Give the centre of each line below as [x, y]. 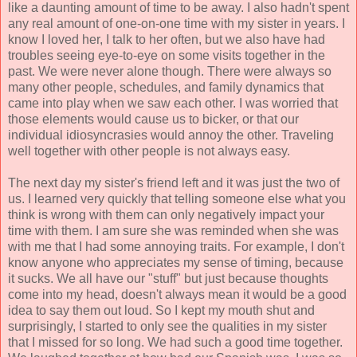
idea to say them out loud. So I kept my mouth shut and [161, 311]
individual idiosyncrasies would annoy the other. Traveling [171, 135]
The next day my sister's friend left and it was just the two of [174, 183]
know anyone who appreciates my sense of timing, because [176, 263]
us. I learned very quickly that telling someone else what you [177, 199]
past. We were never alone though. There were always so [170, 72]
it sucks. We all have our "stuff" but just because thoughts [168, 279]
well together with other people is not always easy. [149, 151]
